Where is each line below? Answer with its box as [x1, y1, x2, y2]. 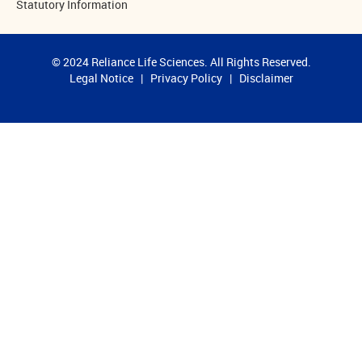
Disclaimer [238, 70, 293, 86]
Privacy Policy [149, 70, 222, 86]
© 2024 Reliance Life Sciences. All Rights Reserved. [51, 54, 311, 70]
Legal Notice [69, 70, 133, 86]
